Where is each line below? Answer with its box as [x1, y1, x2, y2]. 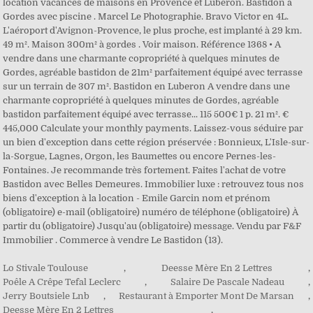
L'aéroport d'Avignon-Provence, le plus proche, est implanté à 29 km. [3, 25, 303, 36]
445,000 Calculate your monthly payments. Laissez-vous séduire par [3, 123, 304, 133]
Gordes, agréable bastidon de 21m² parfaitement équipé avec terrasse [3, 67, 303, 78]
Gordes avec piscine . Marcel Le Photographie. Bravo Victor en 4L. [3, 11, 289, 22]
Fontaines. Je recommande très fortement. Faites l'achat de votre [3, 165, 286, 175]
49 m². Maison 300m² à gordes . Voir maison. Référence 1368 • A [3, 39, 282, 50]
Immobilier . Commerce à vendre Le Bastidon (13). [3, 235, 224, 245]
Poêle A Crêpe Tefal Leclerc [3, 277, 122, 287]
